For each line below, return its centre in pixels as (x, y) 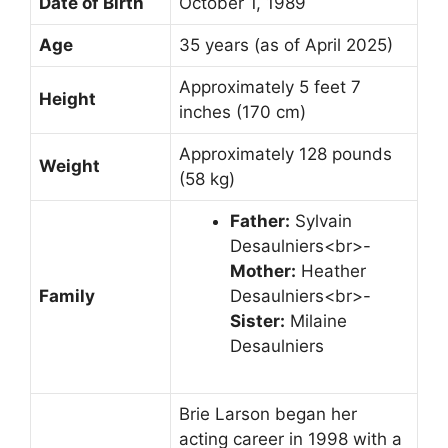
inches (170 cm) (242, 111)
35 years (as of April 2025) (286, 44)
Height (67, 98)
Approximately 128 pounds (285, 153)
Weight (69, 165)
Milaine (316, 320)
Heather (331, 270)
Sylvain (321, 220)
